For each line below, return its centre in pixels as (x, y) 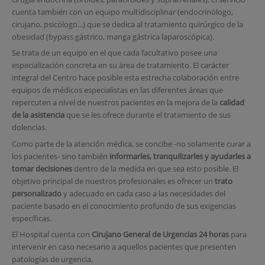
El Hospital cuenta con (51, 235)
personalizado (36, 193)
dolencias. (29, 127)
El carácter (211, 65)
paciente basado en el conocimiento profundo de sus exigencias (124, 206)
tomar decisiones (42, 168)
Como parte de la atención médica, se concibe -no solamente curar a (131, 143)
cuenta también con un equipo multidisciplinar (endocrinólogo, (122, 12)
